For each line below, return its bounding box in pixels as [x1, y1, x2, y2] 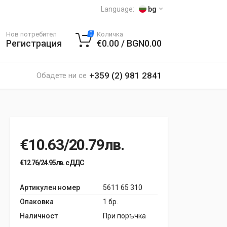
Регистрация [6, 38, 62, 49]
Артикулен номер [20, 183, 80, 192]
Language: [101, 5, 136, 13]
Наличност [20, 212, 58, 220]
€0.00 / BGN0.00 [97, 38, 162, 49]
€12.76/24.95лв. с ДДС [20, 159, 84, 167]
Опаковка [20, 198, 54, 206]
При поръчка [103, 212, 146, 220]
